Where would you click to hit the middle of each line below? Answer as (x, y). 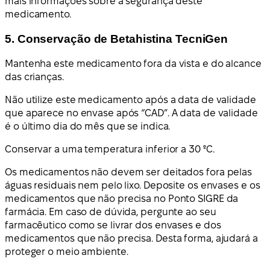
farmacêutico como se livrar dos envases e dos (113, 225)
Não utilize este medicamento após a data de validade (130, 99)
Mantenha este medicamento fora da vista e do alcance (133, 63)
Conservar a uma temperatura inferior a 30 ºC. (110, 149)
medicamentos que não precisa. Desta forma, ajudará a (131, 238)
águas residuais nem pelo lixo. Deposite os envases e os (133, 185)
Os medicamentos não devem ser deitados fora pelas (129, 172)
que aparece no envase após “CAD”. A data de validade (131, 113)
